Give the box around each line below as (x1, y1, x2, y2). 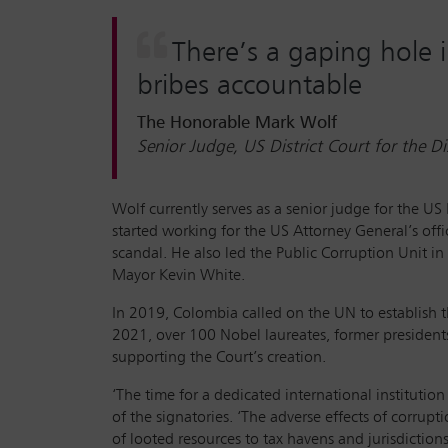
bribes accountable (137, 71, 362, 100)
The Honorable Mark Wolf (137, 113, 337, 132)
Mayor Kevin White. (112, 267, 245, 284)
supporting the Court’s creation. (112, 349, 326, 366)
